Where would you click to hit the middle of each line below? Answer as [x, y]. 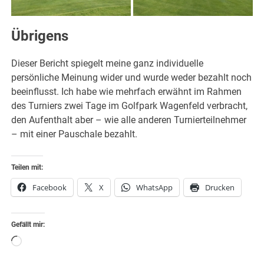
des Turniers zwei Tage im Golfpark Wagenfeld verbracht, [130, 106]
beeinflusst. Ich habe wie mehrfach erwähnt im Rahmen [127, 92]
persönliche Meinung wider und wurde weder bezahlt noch [132, 78]
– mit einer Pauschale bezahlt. [75, 134]
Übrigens [40, 36]
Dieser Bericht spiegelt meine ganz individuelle [108, 64]
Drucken [220, 188]
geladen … [42, 256]
